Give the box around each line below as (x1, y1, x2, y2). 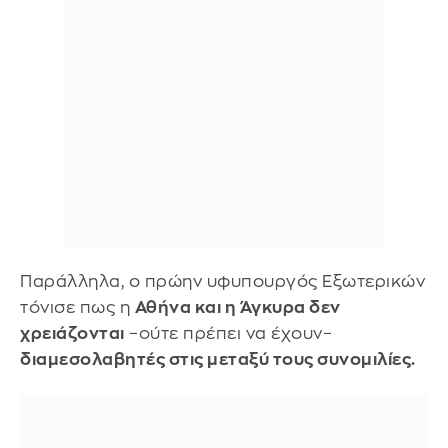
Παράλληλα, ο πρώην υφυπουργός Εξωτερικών (20, 272, 425, 290)
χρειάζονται (20, 324, 125, 342)
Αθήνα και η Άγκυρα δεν (134, 298, 341, 316)
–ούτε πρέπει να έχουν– (124, 324, 332, 342)
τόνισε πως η (20, 298, 135, 316)
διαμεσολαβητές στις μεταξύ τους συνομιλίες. (20, 350, 416, 368)
